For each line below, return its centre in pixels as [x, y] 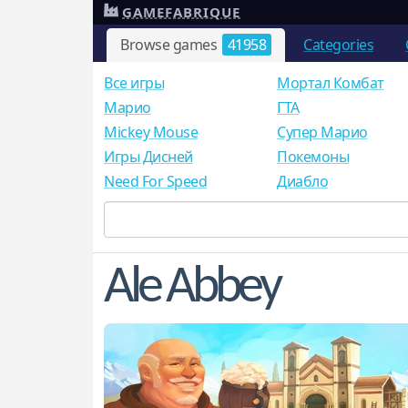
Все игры [134, 83]
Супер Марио [322, 133]
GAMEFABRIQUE [181, 12]
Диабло [302, 182]
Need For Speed [155, 182]
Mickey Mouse [151, 133]
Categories [338, 45]
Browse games [170, 45]
